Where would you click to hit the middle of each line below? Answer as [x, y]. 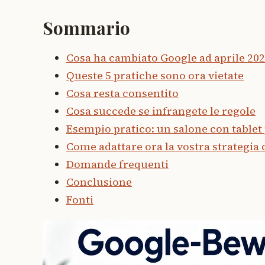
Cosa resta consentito [122, 93]
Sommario [86, 28]
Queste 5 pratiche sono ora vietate [155, 76]
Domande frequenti [117, 164]
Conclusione [99, 182]
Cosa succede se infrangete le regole [161, 111]
